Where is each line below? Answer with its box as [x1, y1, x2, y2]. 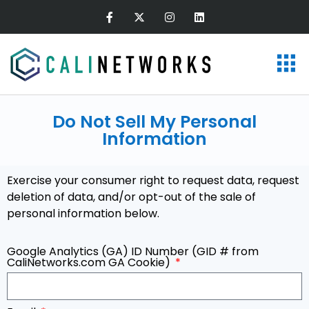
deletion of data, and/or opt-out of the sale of [7, 189, 256, 206]
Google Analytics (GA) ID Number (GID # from [7, 243, 259, 259]
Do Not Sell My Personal [52, 110, 257, 134]
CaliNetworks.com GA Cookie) [7, 254, 173, 270]
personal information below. [7, 206, 159, 222]
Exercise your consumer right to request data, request [7, 172, 299, 189]
